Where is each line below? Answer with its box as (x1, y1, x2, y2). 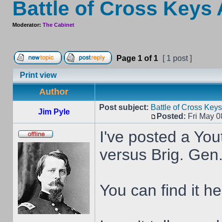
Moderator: (12, 22, 43, 28)
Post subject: (99, 103, 149, 111)
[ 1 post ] (161, 54, 194, 62)
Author (39, 87, 68, 97)
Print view (20, 71, 56, 79)
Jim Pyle (38, 108, 70, 116)
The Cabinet (43, 22, 74, 28)
